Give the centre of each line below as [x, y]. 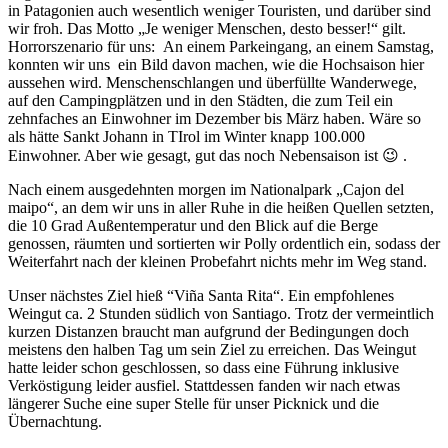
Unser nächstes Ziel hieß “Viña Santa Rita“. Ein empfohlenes [201, 295]
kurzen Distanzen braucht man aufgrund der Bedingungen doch [208, 331]
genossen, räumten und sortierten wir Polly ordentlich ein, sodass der [224, 243]
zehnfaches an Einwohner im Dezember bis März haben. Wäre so [214, 118]
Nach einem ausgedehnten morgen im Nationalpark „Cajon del [206, 189]
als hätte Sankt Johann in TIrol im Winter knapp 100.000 [186, 136]
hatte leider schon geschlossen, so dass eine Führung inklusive [203, 367]
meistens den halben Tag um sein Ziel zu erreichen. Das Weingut [212, 349]
